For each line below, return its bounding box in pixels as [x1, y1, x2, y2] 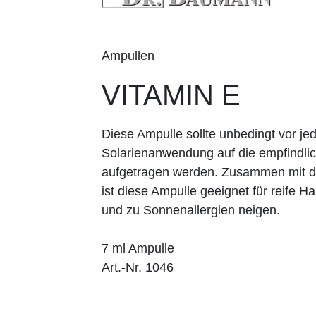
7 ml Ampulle [102, 241, 174, 255]
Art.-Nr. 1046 [102, 260, 174, 274]
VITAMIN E [102, 79, 241, 111]
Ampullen [102, 48, 154, 63]
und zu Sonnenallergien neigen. [102, 202, 280, 217]
